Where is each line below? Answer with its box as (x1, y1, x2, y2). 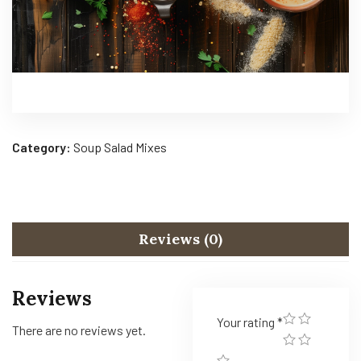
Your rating (217, 314, 277, 330)
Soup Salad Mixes (73, 139, 167, 155)
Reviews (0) (139, 230, 222, 248)
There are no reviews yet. (12, 322, 146, 338)
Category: (12, 139, 73, 155)
